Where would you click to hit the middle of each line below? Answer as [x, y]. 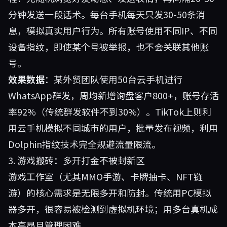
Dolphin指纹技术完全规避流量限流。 [84, 144]
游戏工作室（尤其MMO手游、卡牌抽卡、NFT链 [105, 176]
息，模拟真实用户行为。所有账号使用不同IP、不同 [113, 30]
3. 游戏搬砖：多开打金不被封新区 [77, 160]
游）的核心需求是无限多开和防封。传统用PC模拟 [110, 193]
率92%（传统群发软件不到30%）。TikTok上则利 [110, 111]
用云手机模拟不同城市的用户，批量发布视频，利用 [113, 128]
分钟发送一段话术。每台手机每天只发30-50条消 [107, 14]
